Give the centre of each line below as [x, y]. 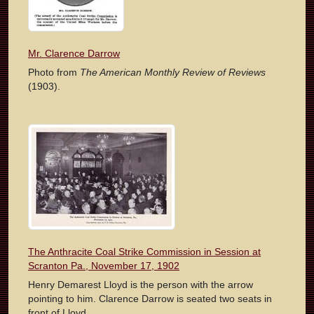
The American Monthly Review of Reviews [173, 73]
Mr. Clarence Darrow [74, 54]
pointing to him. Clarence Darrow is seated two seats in [150, 299]
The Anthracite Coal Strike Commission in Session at [144, 252]
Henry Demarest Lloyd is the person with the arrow [141, 285]
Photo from [54, 73]
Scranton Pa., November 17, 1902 [104, 266]
